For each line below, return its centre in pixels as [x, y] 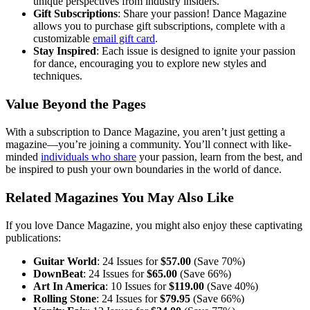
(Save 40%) [231, 286]
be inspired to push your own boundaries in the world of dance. [144, 169]
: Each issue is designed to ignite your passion [196, 51]
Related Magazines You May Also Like [120, 197]
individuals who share [89, 156]
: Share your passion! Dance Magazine [202, 13]
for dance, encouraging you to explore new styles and [150, 63]
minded [23, 156]
